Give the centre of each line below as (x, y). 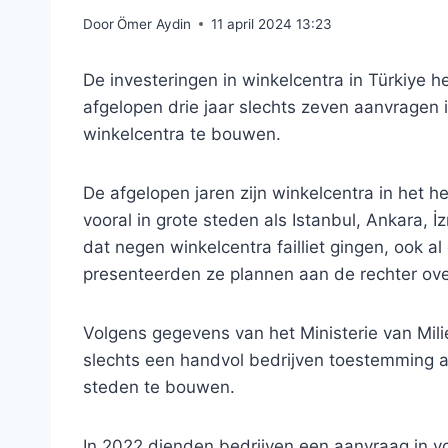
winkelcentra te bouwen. (182, 133)
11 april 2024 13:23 (272, 23)
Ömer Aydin (154, 23)
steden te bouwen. (159, 386)
